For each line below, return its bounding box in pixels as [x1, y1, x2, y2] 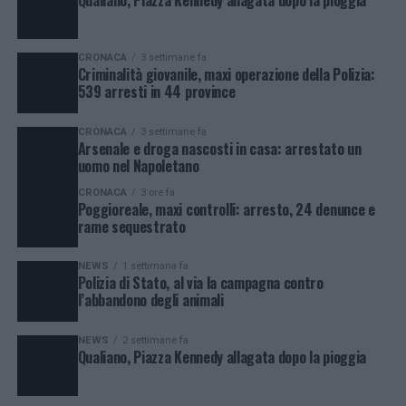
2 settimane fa [121, 334, 188, 347]
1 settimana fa [121, 260, 188, 273]
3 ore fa [140, 186, 175, 198]
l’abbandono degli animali [77, 289, 224, 312]
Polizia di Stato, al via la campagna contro [77, 272, 324, 295]
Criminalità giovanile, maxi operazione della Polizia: [77, 63, 375, 85]
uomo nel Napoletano [77, 154, 199, 177]
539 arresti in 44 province [77, 80, 236, 102]
